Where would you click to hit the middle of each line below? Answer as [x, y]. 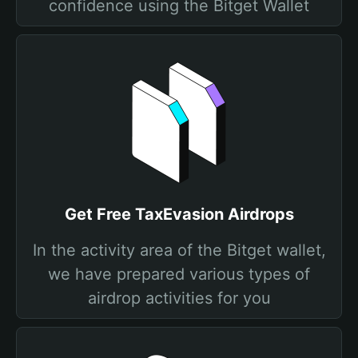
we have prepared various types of [179, 274]
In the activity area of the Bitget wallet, [179, 250]
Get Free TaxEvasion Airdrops [179, 214]
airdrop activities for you [179, 298]
